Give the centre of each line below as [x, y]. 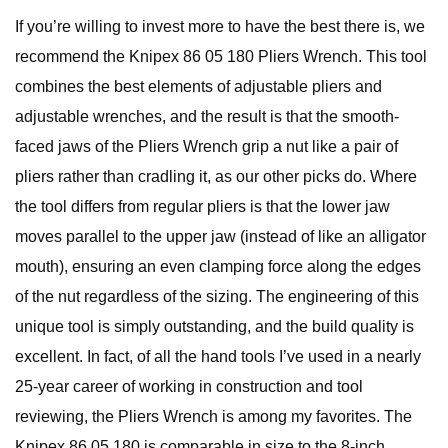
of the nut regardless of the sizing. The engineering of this [217, 296]
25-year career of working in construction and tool [189, 386]
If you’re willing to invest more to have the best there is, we [220, 26]
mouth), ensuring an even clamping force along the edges [218, 266]
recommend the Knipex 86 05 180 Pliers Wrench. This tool [221, 56]
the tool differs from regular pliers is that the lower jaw [202, 206]
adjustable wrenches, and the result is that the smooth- [207, 116]
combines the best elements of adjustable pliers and [198, 86]
